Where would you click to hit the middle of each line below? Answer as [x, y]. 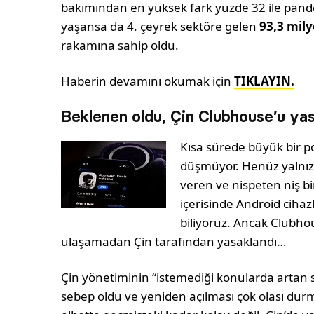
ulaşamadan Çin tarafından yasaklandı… [174, 242]
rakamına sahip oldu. [120, 46]
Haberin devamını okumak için [148, 81]
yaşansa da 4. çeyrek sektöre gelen [161, 27]
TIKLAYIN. [265, 81]
